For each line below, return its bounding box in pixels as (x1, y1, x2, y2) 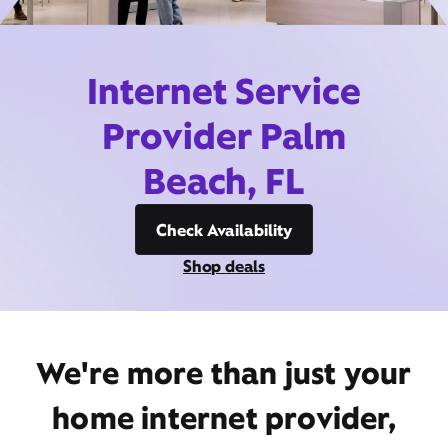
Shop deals (183, 255, 265, 277)
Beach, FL (142, 157, 306, 205)
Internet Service (87, 67, 361, 115)
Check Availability (156, 219, 292, 241)
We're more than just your (36, 353, 412, 393)
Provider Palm (102, 112, 346, 160)
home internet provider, (52, 398, 396, 438)
